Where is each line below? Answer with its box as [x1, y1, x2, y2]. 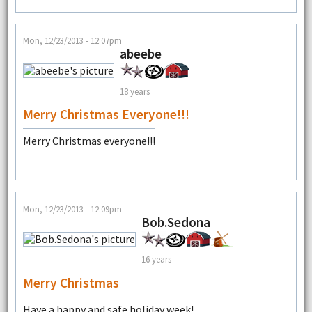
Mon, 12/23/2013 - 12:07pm [22, 35, 122, 47]
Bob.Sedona [141, 213, 210, 231]
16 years [141, 253, 171, 265]
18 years [119, 85, 150, 97]
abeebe [119, 45, 162, 63]
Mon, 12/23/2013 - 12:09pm [22, 203, 122, 214]
